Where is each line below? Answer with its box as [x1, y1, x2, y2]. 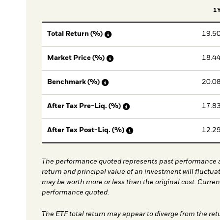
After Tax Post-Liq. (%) [47, 127, 125, 134]
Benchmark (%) [47, 79, 100, 86]
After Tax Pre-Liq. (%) [47, 103, 121, 110]
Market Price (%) [47, 55, 105, 62]
